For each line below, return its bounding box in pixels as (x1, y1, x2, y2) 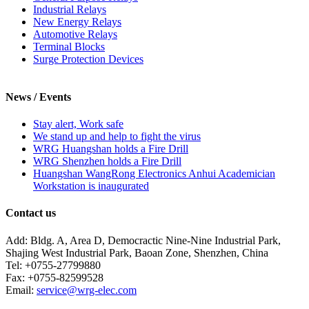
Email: (6, 283, 37, 296)
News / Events (6, 90, 71, 103)
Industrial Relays (33, 3, 106, 15)
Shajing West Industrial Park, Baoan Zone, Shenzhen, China (6, 246, 268, 259)
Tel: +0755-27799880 (6, 259, 101, 271)
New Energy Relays (33, 15, 121, 28)
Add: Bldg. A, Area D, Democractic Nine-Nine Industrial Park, (6, 234, 281, 246)
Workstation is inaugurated (33, 180, 149, 192)
